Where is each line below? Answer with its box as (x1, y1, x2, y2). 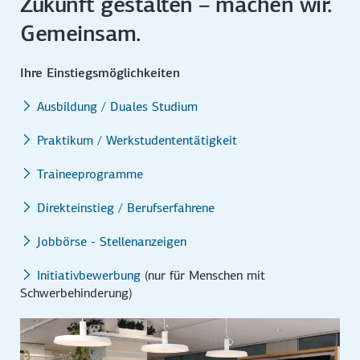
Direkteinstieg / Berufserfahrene (37, 198, 215, 216)
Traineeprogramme (37, 165, 144, 182)
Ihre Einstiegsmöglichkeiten (20, 63, 181, 81)
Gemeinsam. (20, 18, 141, 47)
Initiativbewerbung (37, 266, 141, 284)
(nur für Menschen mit (141, 266, 266, 284)
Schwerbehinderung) (20, 284, 133, 301)
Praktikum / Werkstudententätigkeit (37, 131, 238, 149)
